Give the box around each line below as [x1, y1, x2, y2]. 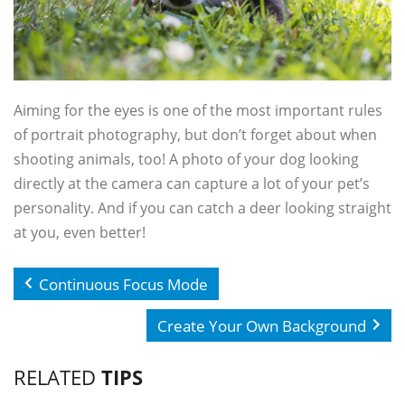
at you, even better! [14, 221, 146, 242]
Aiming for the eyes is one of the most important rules [14, 99, 382, 120]
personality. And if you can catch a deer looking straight [14, 197, 391, 218]
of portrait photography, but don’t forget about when [14, 124, 377, 145]
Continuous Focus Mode [39, 272, 208, 295]
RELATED [14, 363, 101, 391]
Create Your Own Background [157, 314, 366, 336]
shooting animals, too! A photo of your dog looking [14, 148, 359, 169]
